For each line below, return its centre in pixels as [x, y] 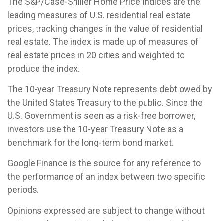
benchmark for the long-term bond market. [91, 143]
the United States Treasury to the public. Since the [105, 103]
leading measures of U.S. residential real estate [99, 15]
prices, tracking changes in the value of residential [105, 29]
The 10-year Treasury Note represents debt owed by [110, 89]
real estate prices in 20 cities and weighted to [96, 55]
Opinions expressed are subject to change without [106, 211]
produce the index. [44, 69]
